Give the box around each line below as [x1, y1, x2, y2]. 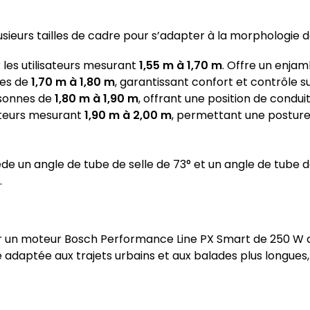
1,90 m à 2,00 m [84, 107, 172, 124]
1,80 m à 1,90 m [54, 91, 138, 107]
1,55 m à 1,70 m [138, 57, 222, 74]
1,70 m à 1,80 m [30, 74, 115, 91]
